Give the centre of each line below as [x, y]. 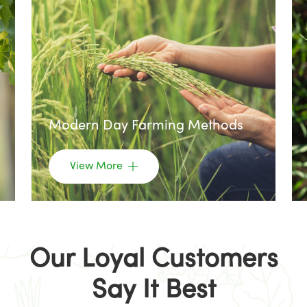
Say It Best [153, 291]
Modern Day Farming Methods [146, 126]
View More [98, 167]
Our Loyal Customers [153, 260]
